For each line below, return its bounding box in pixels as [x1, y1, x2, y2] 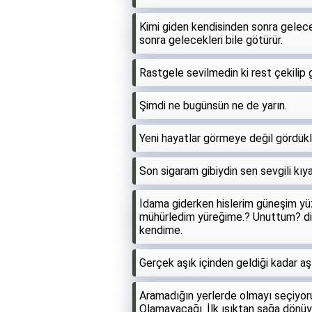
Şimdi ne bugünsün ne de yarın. [139, 98, 287, 112]
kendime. [139, 223, 182, 237]
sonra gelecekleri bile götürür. [139, 33, 283, 47]
